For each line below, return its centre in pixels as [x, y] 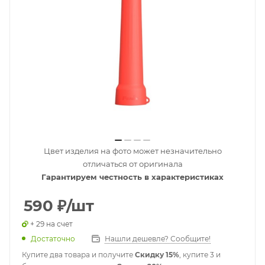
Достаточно [53, 239]
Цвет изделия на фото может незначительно [132, 151]
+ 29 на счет [51, 224]
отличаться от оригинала [132, 164]
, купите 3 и [200, 255]
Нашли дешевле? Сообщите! [158, 239]
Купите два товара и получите [78, 255]
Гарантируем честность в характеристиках [132, 177]
